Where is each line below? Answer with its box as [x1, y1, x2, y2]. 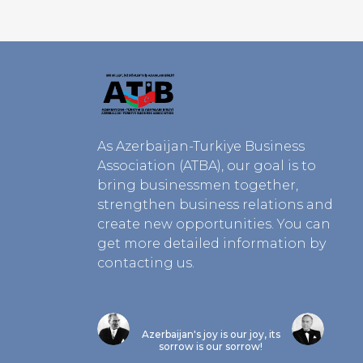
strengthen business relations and [97, 197, 333, 212]
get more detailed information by [97, 236, 326, 251]
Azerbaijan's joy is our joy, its [141, 328, 280, 340]
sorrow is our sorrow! [159, 340, 263, 352]
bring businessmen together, [97, 177, 298, 193]
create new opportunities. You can [97, 216, 331, 232]
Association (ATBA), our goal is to [97, 158, 316, 173]
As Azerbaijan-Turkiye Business [97, 139, 305, 154]
